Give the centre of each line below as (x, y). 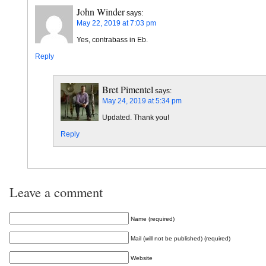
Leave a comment (56, 191)
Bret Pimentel (128, 89)
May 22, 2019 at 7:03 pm (116, 23)
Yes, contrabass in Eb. (112, 39)
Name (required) (153, 219)
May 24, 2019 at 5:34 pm (142, 101)
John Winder (101, 11)
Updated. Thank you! (136, 117)
